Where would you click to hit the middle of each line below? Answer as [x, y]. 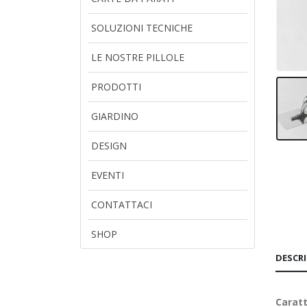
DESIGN [109, 145]
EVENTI [108, 175]
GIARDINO [115, 116]
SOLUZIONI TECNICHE [142, 27]
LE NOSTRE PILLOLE [138, 57]
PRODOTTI [116, 86]
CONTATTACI [122, 204]
